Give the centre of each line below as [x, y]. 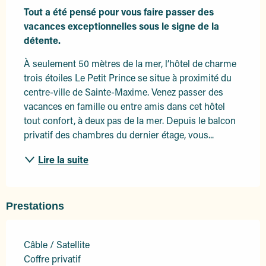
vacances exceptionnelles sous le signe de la [121, 26]
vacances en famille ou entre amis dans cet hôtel [124, 106]
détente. [42, 40]
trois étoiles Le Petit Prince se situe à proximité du [128, 78]
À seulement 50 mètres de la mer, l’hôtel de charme [130, 64]
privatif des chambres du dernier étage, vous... [119, 135]
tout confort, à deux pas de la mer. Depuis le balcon [130, 121]
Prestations [35, 206]
